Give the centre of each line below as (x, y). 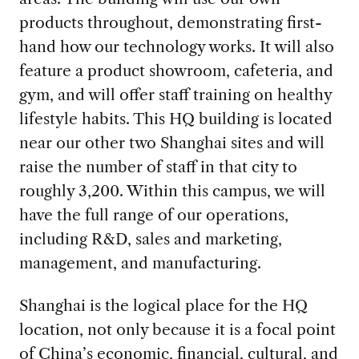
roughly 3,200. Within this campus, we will (172, 190)
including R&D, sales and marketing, (150, 238)
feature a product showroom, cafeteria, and (176, 70)
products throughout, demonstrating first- (170, 22)
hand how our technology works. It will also (176, 46)
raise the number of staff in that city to (158, 166)
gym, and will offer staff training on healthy (175, 94)
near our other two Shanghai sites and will (171, 142)
